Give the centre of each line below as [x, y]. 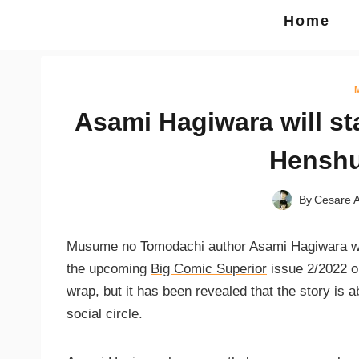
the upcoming [109, 269]
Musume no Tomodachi [135, 247]
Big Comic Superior [209, 269]
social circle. [105, 314]
